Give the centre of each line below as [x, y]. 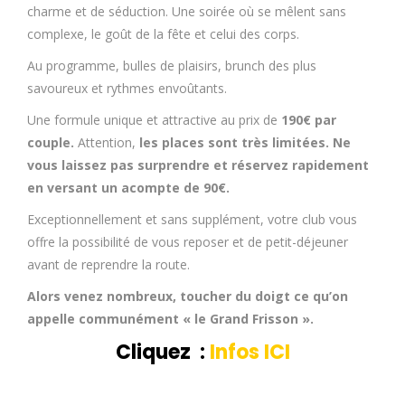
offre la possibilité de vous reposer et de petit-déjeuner [188, 241]
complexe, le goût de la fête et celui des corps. [163, 33]
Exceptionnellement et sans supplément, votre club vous [192, 219]
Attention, [105, 142]
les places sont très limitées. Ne [243, 142]
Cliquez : [162, 352]
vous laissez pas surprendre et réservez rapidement [198, 165]
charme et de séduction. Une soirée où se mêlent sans [187, 11]
